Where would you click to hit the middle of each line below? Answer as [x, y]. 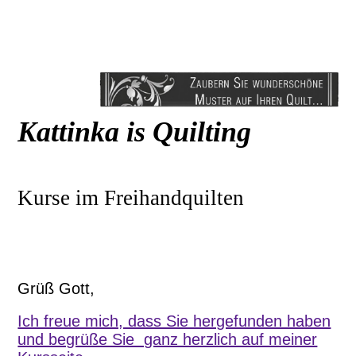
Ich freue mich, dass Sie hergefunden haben [174, 321]
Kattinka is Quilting [142, 132]
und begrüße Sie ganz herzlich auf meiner [168, 340]
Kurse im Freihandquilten [131, 198]
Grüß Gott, [56, 289]
